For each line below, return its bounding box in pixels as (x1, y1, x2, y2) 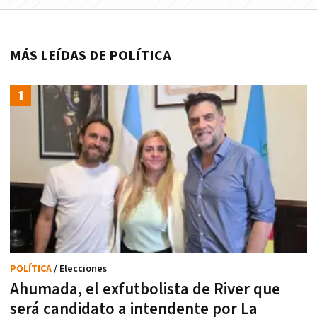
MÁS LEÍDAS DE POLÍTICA (10, 47, 171, 66)
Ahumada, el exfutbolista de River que (10, 278, 280, 300)
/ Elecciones (54, 262, 107, 275)
